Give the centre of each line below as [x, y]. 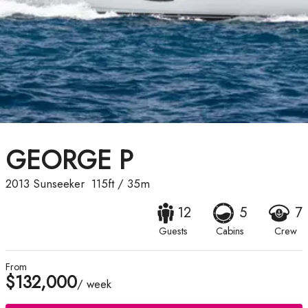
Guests [173, 231]
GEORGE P [69, 160]
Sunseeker [59, 184]
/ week [94, 284]
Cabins [230, 231]
